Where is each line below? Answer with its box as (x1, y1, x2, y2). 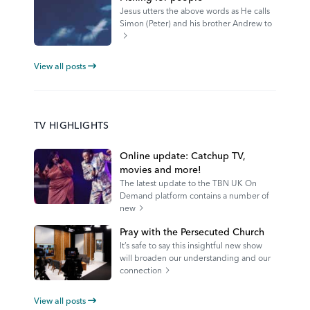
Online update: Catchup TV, (120, 149, 246, 163)
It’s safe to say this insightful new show (120, 240, 262, 251)
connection (120, 265, 162, 276)
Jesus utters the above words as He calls (120, 6, 270, 17)
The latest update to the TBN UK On (120, 178, 257, 189)
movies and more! (120, 163, 201, 176)
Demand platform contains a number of (120, 190, 269, 201)
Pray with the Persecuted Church (120, 226, 270, 239)
